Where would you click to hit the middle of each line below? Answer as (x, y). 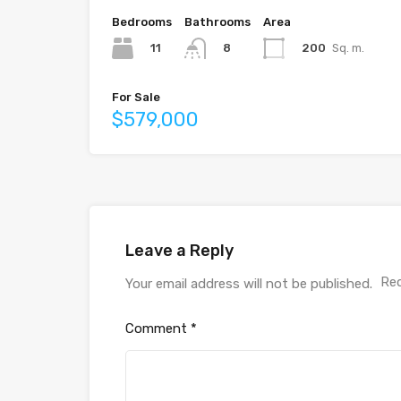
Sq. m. (348, 47)
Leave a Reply (179, 251)
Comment (158, 329)
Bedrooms (142, 22)
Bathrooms (218, 22)
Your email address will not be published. (249, 284)
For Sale (136, 98)
